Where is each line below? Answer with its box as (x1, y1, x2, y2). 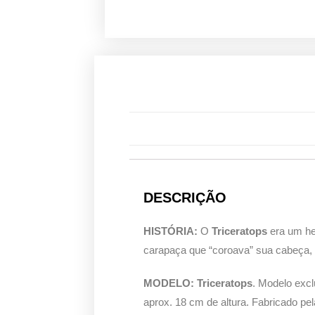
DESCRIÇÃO (143, 190, 227, 206)
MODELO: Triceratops (143, 277, 253, 290)
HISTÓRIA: (143, 225, 201, 238)
